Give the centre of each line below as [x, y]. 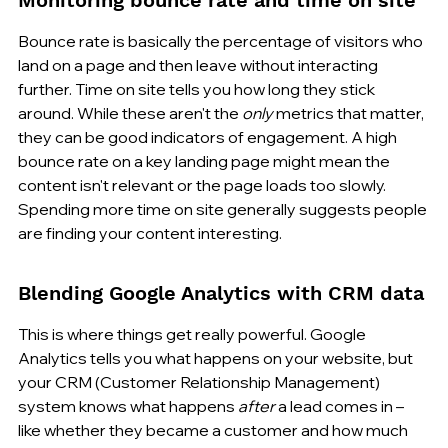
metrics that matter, [350, 112]
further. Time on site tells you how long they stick [198, 88]
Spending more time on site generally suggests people [224, 208]
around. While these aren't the [130, 112]
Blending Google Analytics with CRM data [221, 292]
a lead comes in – [341, 405]
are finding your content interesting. [150, 232]
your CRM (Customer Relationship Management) [200, 381]
